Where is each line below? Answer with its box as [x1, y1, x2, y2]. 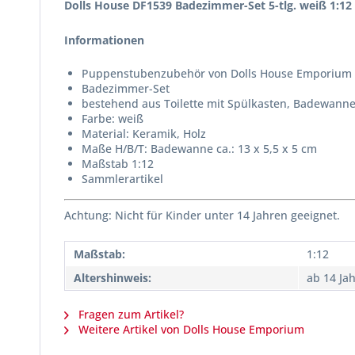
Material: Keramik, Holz [82, 126, 206, 141]
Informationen [64, 32, 144, 48]
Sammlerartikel [82, 171, 163, 186]
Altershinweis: [74, 270, 151, 285]
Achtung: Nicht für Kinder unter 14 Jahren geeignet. [64, 208, 340, 223]
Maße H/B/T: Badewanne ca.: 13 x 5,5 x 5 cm [82, 141, 317, 156]
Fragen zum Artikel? [75, 307, 184, 322]
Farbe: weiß [82, 111, 143, 126]
